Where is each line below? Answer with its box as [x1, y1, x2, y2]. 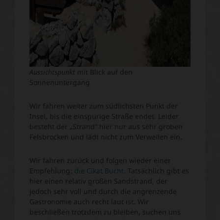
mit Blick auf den [75, 67, 133, 77]
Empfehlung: [29, 165, 74, 175]
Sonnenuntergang [29, 77, 90, 87]
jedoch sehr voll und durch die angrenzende [29, 186, 177, 196]
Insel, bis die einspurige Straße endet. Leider [29, 111, 179, 121]
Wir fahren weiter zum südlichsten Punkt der [29, 101, 178, 110]
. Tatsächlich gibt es [124, 165, 189, 175]
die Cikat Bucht [74, 165, 124, 175]
